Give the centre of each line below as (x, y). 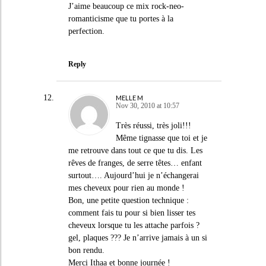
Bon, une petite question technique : (128, 200)
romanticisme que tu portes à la (121, 18)
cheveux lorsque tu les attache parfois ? (134, 225)
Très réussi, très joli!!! (153, 126)
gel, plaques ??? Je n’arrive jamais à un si (137, 238)
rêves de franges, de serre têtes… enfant (135, 163)
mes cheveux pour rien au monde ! (126, 188)
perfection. (86, 31)
